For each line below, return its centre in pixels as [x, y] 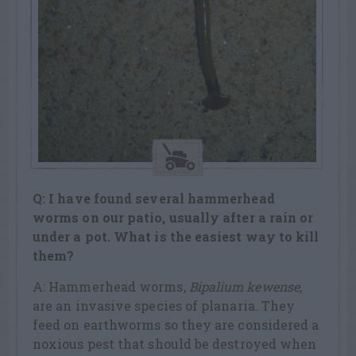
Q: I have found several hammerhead [154, 198]
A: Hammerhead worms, [111, 286]
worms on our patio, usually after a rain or [173, 217]
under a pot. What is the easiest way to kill [176, 236]
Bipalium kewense [244, 286]
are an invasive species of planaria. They [164, 305]
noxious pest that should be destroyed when [175, 343]
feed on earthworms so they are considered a [176, 324]
